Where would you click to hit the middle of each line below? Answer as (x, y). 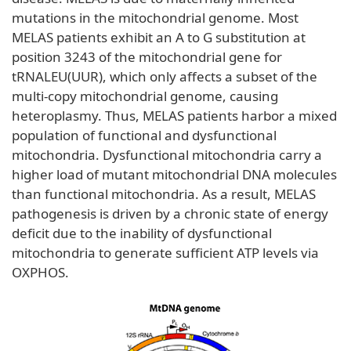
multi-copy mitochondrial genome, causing (145, 96)
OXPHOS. (40, 272)
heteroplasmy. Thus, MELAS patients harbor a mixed (174, 115)
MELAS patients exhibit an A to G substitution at (159, 37)
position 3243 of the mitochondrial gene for (147, 56)
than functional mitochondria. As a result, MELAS (164, 194)
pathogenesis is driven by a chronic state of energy (170, 213)
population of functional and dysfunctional (144, 135)
